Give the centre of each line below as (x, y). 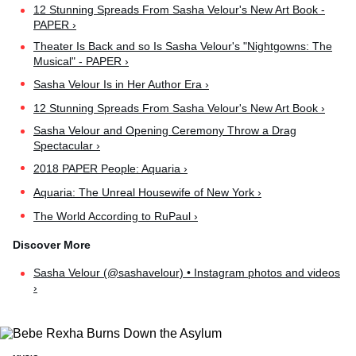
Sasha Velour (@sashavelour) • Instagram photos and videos (187, 272)
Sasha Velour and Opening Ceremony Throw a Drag (165, 130)
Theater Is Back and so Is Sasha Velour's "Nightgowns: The (183, 46)
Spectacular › (67, 145)
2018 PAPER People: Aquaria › (110, 169)
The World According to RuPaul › (116, 217)
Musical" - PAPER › (81, 61)
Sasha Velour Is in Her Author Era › (121, 85)
